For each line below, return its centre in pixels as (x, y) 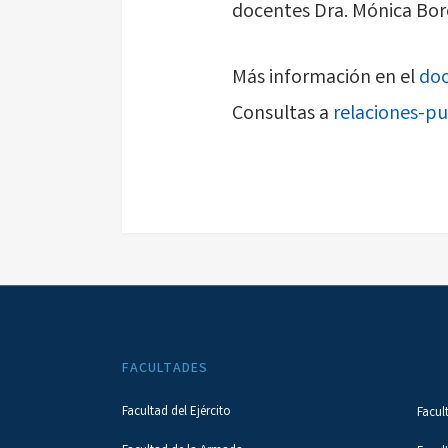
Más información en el (325, 78)
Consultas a (282, 114)
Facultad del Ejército (176, 412)
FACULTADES (165, 369)
